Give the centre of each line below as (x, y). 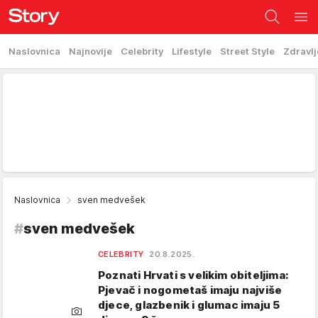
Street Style (247, 51)
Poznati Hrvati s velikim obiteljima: (194, 275)
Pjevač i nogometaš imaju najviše (190, 290)
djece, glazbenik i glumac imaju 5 (189, 305)
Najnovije (91, 51)
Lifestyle (192, 51)
